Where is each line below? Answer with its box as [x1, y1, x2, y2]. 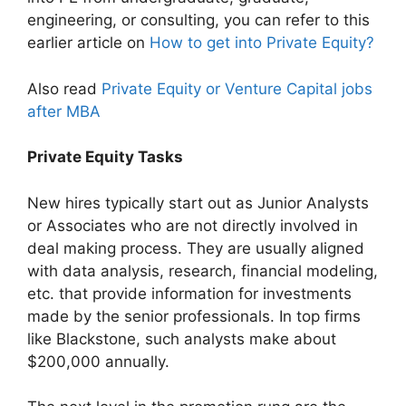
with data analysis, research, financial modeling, [27, 261, 378, 280]
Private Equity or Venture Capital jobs [101, 79, 372, 98]
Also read [27, 79, 101, 98]
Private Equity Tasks [27, 148, 183, 167]
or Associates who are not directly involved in [27, 216, 358, 235]
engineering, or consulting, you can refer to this [27, 11, 370, 30]
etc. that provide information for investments [27, 284, 352, 303]
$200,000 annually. [27, 352, 169, 371]
